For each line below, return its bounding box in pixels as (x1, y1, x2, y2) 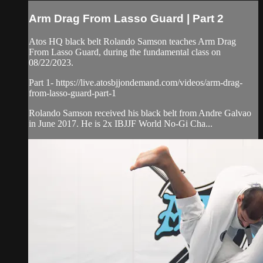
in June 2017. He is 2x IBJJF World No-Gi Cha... (29, 118, 213, 129)
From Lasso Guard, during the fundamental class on (29, 46, 221, 57)
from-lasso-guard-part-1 (29, 87, 116, 98)
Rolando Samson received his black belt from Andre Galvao (29, 107, 251, 118)
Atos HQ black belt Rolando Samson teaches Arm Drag (29, 36, 236, 46)
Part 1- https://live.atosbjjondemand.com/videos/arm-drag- (29, 77, 242, 87)
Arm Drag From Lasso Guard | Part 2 (29, 12, 224, 25)
